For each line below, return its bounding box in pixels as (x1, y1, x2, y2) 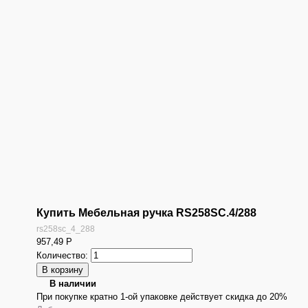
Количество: (36, 250, 91, 261)
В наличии (49, 278, 97, 289)
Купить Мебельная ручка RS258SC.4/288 (36, 206, 256, 219)
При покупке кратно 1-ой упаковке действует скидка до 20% (36, 291, 287, 302)
